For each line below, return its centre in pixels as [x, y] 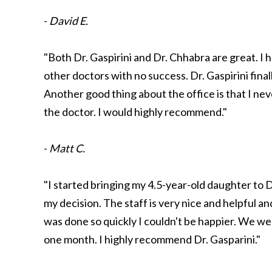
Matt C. [67, 148]
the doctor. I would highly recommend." [135, 112]
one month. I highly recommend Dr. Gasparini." [152, 239]
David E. [69, 21]
